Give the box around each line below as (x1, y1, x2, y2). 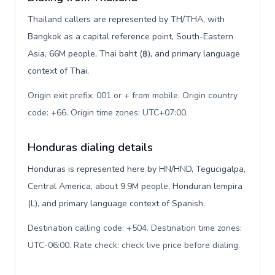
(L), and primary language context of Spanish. (28, 198, 205, 209)
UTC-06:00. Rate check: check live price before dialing (28, 239, 238, 251)
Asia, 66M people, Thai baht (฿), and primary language (28, 48, 240, 60)
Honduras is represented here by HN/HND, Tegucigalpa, (28, 163, 246, 175)
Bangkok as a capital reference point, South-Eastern (28, 31, 233, 42)
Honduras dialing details (28, 140, 153, 155)
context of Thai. (28, 65, 89, 77)
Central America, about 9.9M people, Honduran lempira (28, 180, 242, 192)
